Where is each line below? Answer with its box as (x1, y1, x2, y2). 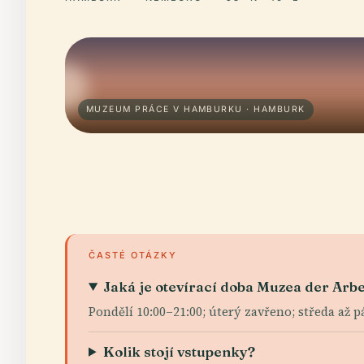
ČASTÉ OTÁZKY (89, 249, 177, 261)
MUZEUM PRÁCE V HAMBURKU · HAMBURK (86, 103, 305, 115)
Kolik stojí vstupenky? (103, 342, 256, 360)
